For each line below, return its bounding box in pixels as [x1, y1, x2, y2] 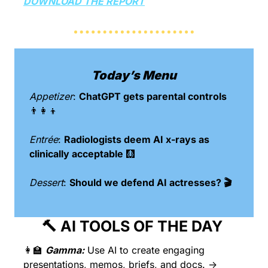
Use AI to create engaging [87, 243, 205, 256]
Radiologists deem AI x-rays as [64, 133, 209, 145]
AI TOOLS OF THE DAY [57, 217, 226, 235]
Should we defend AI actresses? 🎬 [69, 176, 232, 188]
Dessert [29, 176, 63, 188]
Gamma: [45, 243, 84, 256]
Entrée [29, 133, 58, 145]
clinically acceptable [29, 147, 126, 160]
